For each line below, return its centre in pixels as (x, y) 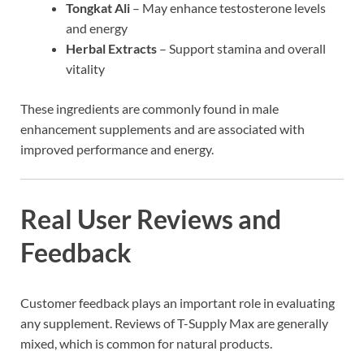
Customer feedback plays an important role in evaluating (178, 303)
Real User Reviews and (151, 219)
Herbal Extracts (111, 48)
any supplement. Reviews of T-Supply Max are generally (174, 323)
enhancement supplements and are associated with (162, 128)
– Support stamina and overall (241, 48)
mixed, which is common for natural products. (146, 344)
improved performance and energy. (117, 149)
